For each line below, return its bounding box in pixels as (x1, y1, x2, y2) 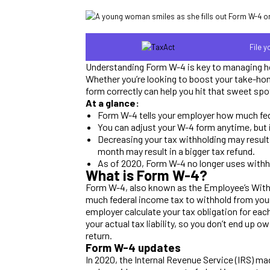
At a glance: (86, 96, 139, 108)
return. (86, 229, 112, 241)
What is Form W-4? (86, 166, 207, 184)
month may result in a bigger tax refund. (98, 145, 255, 157)
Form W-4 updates (86, 240, 181, 254)
